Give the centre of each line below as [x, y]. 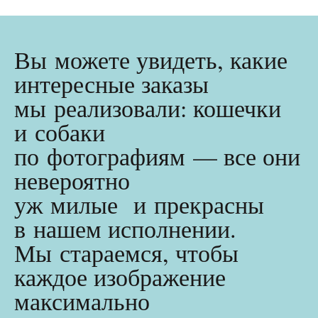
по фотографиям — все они [157, 156]
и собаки [60, 132]
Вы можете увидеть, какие [151, 59]
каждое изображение [120, 276]
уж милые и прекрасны [139, 204]
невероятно [72, 180]
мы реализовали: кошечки [148, 108]
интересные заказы [111, 83]
